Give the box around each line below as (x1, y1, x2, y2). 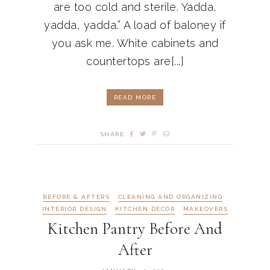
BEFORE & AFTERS (42, 193, 110, 200)
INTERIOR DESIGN (42, 206, 107, 213)
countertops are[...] (86, 54, 184, 67)
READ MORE (113, 93, 157, 101)
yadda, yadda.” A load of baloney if (44, 18, 226, 31)
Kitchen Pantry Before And (48, 218, 222, 239)
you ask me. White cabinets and (51, 36, 219, 49)
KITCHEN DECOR (115, 206, 175, 213)
